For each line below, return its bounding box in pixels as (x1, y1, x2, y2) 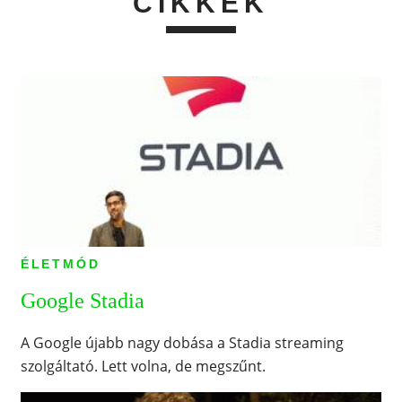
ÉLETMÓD (20, 256, 100, 271)
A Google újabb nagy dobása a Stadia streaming (20, 332, 344, 353)
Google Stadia (20, 288, 144, 312)
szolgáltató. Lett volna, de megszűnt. (20, 355, 266, 376)
